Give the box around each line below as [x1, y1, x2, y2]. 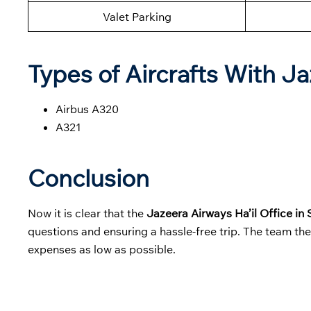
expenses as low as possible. [28, 242, 176, 256]
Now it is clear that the [28, 205, 146, 220]
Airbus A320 [56, 102, 119, 117]
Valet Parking [102, 10, 171, 24]
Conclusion [28, 162, 149, 193]
